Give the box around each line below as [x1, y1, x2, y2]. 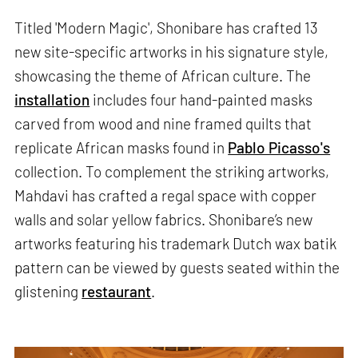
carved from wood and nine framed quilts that [14, 113, 312, 133]
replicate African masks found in [14, 137, 229, 157]
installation [14, 89, 90, 109]
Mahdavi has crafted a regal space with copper [14, 185, 317, 205]
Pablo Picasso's [228, 137, 331, 157]
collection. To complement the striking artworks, [14, 161, 330, 181]
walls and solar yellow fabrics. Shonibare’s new [14, 209, 313, 229]
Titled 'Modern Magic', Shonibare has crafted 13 [14, 18, 319, 37]
